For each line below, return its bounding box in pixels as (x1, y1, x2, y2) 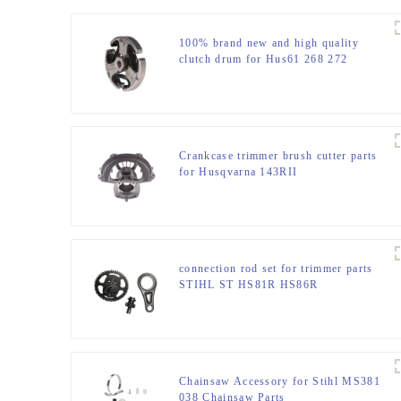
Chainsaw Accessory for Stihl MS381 (179, 375, 380, 388)
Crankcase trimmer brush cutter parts (179, 149, 378, 163)
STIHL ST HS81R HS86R (179, 278, 319, 292)
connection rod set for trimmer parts (179, 262, 373, 276)
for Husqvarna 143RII (179, 166, 298, 179)
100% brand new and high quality (179, 37, 359, 50)
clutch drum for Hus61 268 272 (179, 53, 348, 66)
